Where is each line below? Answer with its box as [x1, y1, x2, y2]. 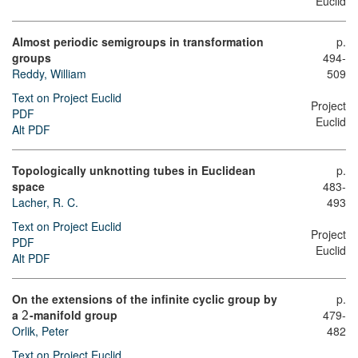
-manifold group [29, 307, 117, 324]
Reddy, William [12, 66, 86, 82]
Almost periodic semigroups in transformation [12, 34, 264, 50]
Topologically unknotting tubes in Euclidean [12, 162, 256, 179]
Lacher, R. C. [12, 194, 78, 211]
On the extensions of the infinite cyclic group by [12, 291, 277, 308]
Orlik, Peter [12, 323, 69, 340]
